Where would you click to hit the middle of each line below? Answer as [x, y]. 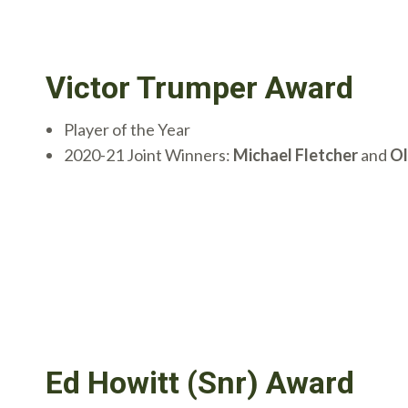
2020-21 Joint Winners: [148, 155]
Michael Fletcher [296, 155]
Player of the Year [127, 130]
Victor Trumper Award [199, 88]
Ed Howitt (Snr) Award [200, 382]
